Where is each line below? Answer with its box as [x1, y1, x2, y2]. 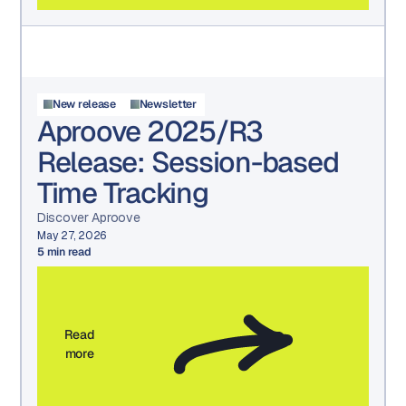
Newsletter [139, 97, 197, 112]
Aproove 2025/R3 [37, 111, 264, 150]
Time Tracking [37, 173, 208, 211]
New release [53, 97, 116, 112]
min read [43, 244, 92, 259]
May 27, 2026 [37, 227, 107, 243]
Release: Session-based [37, 142, 339, 180]
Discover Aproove [37, 208, 140, 226]
